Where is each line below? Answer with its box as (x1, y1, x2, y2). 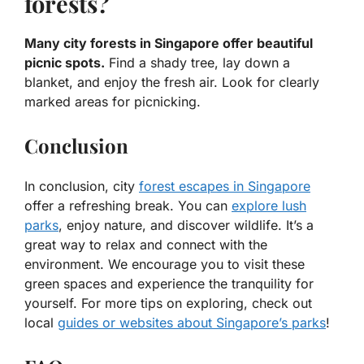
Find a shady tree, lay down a (105, 54, 290, 71)
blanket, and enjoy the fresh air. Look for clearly (24, 74, 319, 91)
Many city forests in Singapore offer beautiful (24, 35, 313, 52)
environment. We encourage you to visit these (24, 256, 305, 273)
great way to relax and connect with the (24, 236, 267, 253)
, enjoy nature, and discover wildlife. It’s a (58, 217, 314, 234)
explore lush (232, 197, 306, 214)
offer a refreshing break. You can (24, 197, 232, 214)
